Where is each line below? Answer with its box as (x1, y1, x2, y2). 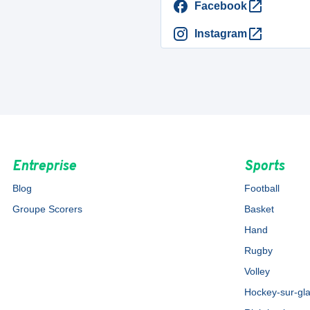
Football (244, 183, 280, 194)
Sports (244, 158, 285, 176)
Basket (244, 203, 275, 215)
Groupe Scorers (12, 203, 82, 215)
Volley (244, 266, 271, 277)
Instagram (194, 28, 247, 39)
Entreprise (12, 158, 76, 176)
